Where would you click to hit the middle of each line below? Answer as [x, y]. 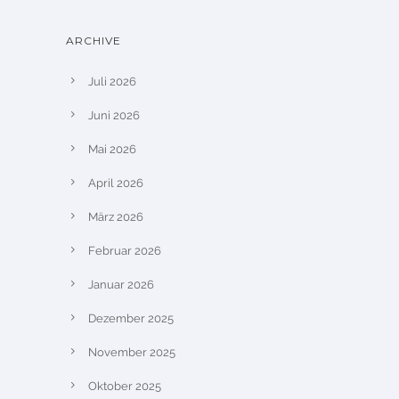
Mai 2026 [112, 149]
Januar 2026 [121, 285]
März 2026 [116, 217]
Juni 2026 [114, 115]
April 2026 [116, 183]
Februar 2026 [125, 251]
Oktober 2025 [125, 386]
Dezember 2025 [131, 318]
